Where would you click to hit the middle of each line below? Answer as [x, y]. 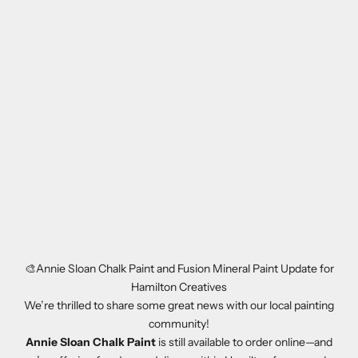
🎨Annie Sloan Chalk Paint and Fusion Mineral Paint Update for [179, 269]
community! [179, 324]
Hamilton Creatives [179, 287]
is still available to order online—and [244, 342]
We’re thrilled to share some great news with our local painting [179, 306]
